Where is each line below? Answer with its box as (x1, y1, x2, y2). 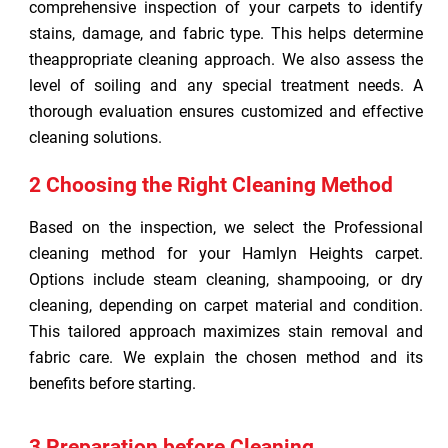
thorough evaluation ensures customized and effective (29, 102, 423, 121)
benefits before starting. (29, 374, 196, 393)
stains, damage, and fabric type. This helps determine (29, 24, 423, 43)
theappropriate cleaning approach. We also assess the (29, 50, 423, 69)
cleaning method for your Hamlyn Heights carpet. (29, 244, 423, 263)
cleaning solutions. (29, 128, 162, 147)
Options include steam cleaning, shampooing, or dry (29, 270, 423, 289)
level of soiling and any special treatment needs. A (29, 76, 423, 95)
